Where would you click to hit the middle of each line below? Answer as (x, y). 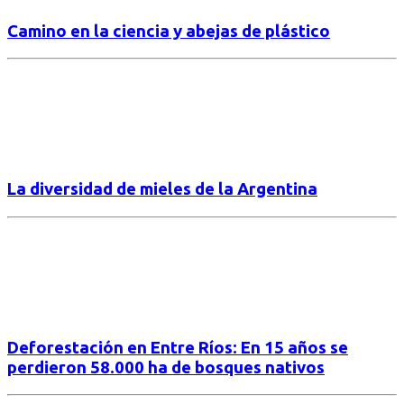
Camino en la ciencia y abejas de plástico (169, 31)
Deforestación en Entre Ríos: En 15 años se (178, 347)
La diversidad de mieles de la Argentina (162, 189)
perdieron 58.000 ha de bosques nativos (166, 367)
